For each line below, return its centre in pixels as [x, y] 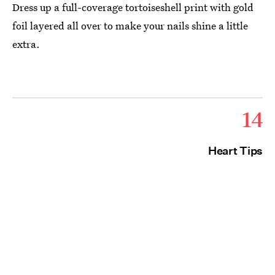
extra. [26, 44]
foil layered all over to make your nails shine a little [130, 25]
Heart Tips [235, 151]
